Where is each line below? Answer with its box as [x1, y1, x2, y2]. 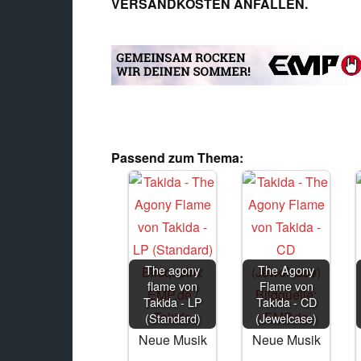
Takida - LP [143, 293, 202, 310]
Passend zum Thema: [111, 148, 243, 167]
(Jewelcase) [255, 309, 317, 326]
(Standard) [144, 309, 201, 326]
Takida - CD [255, 293, 317, 310]
